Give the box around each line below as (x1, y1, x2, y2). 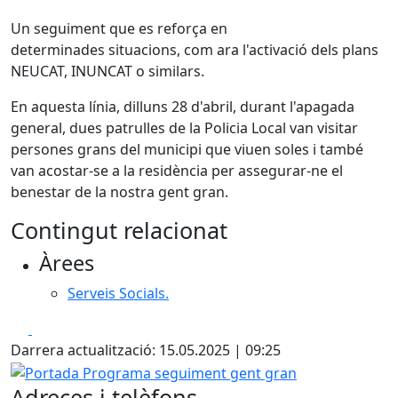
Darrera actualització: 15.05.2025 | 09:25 (11, 340, 281, 360)
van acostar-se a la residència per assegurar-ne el (11, 161, 343, 180)
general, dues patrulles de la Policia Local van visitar (11, 118, 358, 138)
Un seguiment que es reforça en (11, 19, 227, 38)
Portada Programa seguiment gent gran (10, 361, 282, 380)
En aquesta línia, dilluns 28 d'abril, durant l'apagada (11, 97, 354, 116)
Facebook (31, 318, 96, 338)
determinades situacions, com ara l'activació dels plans (11, 40, 378, 60)
